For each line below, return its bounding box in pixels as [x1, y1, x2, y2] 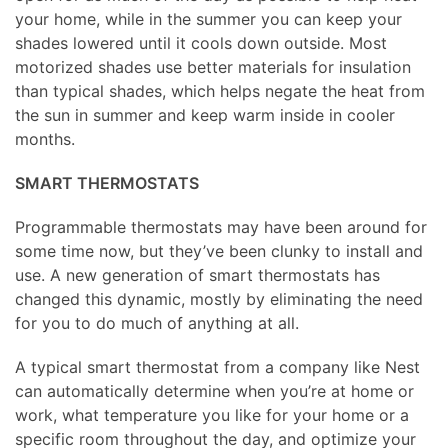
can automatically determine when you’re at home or [15, 380, 414, 401]
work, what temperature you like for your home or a [15, 404, 409, 425]
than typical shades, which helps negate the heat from [15, 80, 425, 101]
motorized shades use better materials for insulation [15, 56, 411, 77]
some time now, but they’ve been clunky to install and [15, 240, 423, 261]
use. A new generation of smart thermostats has [15, 264, 380, 285]
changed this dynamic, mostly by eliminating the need [15, 288, 423, 309]
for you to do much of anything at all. [15, 312, 299, 333]
